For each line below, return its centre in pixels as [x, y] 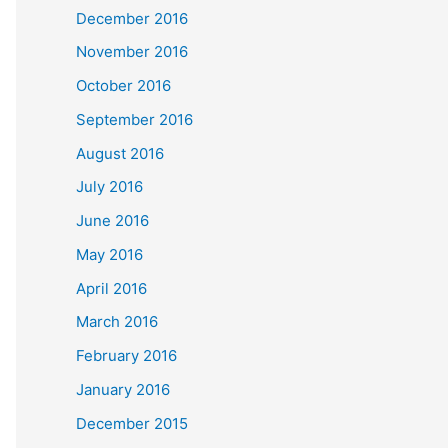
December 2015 [132, 423]
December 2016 [132, 18]
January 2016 [123, 389]
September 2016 [134, 119]
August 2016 [120, 153]
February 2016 [126, 355]
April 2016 [111, 288]
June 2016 [112, 220]
